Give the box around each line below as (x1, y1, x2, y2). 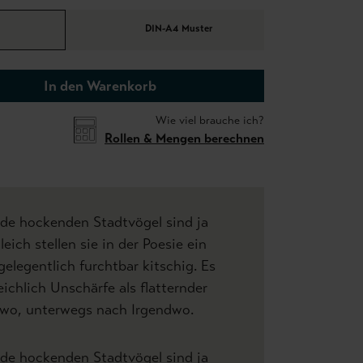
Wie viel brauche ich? (156, 113, 264, 127)
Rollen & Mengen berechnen (105, 130, 264, 146)
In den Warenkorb (44, 77, 156, 95)
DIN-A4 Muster (145, 23, 212, 35)
